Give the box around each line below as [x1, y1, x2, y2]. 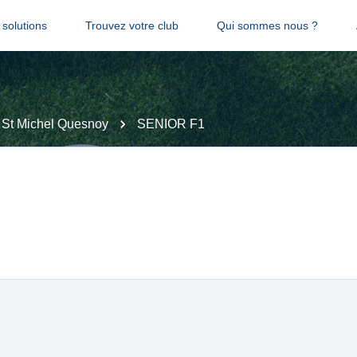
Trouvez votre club [84, 19, 178, 32]
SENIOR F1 [137, 117, 205, 131]
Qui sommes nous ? [216, 19, 318, 32]
